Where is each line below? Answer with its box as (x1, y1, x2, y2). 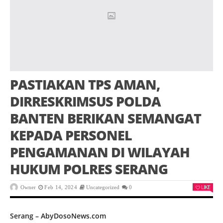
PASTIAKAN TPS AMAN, (10, 75, 160, 94)
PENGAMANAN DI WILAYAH (10, 143, 190, 162)
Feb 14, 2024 (44, 184, 77, 191)
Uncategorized (86, 184, 120, 191)
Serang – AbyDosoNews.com (10, 211, 106, 221)
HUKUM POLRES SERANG (10, 160, 168, 179)
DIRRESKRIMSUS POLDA (10, 92, 161, 111)
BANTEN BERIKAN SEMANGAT (10, 109, 201, 128)
